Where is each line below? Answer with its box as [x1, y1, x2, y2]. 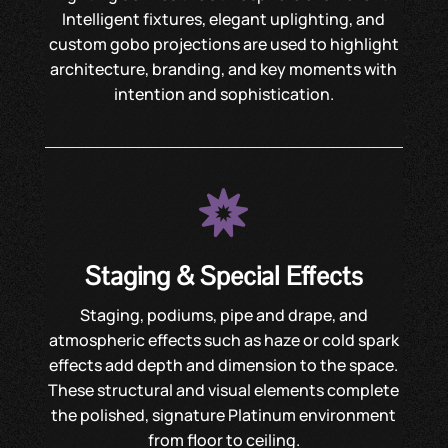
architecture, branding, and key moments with [50, 58, 398, 80]
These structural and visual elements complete [48, 379, 400, 401]
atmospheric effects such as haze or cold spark [48, 329, 399, 351]
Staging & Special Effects [84, 259, 363, 293]
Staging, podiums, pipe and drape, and [79, 304, 368, 326]
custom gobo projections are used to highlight [48, 33, 399, 55]
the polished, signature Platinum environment [51, 404, 397, 426]
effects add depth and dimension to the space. [49, 354, 399, 376]
